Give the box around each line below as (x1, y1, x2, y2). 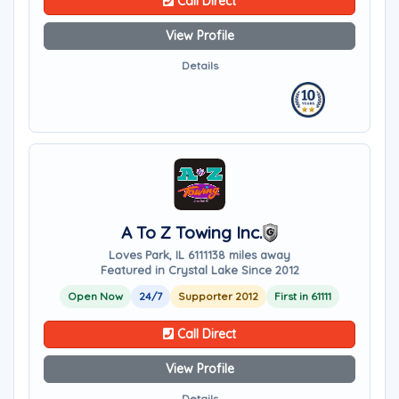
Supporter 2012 (178, 289, 258, 303)
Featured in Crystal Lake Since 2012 (100, 263, 299, 277)
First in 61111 (274, 289, 331, 303)
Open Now (68, 289, 123, 303)
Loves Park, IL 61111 (109, 248, 212, 262)
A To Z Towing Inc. (120, 222, 263, 243)
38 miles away (212, 248, 290, 262)
